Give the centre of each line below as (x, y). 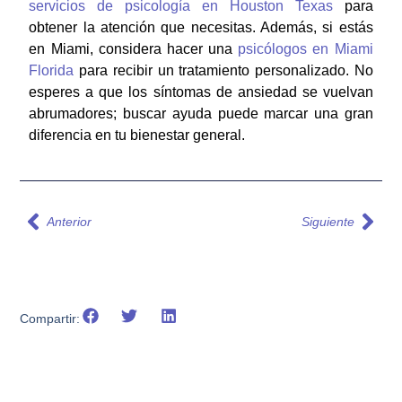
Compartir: (50, 318)
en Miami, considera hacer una (134, 48)
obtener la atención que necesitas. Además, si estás (201, 27)
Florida (52, 70)
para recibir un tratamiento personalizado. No (223, 70)
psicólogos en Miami (306, 48)
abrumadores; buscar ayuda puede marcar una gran (201, 113)
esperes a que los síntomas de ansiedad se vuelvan (201, 92)
